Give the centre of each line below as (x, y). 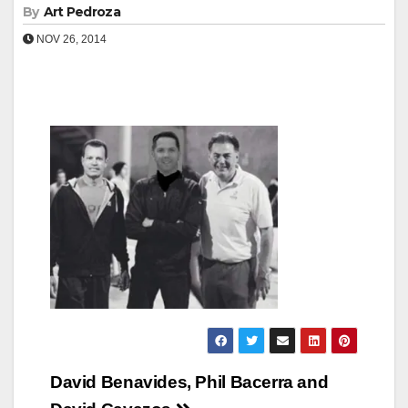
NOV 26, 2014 (70, 39)
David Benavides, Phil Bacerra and (189, 382)
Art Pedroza (82, 11)
